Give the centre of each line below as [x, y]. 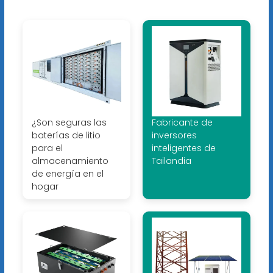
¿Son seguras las [69, 122]
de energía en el [67, 173]
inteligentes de [183, 148]
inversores [174, 135]
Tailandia [171, 161]
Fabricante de [182, 122]
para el [47, 148]
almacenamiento [70, 161]
